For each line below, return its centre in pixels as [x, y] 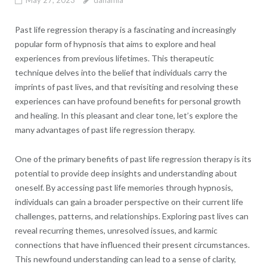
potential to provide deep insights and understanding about [126, 173]
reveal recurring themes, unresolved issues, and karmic [116, 231]
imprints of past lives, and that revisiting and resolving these [126, 87]
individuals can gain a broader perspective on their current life [129, 202]
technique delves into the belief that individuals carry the [121, 73]
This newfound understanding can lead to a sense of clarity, [125, 259]
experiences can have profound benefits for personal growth [128, 101]
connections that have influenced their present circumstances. [132, 245]
